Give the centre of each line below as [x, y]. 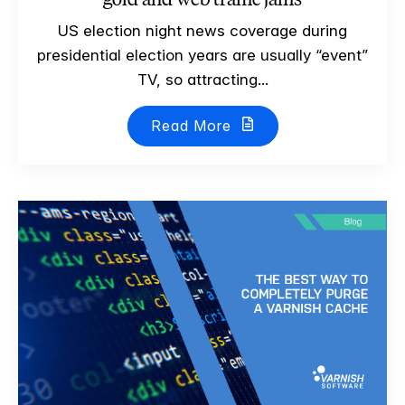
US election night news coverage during [202, 30]
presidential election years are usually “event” [202, 55]
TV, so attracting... [202, 79]
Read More [193, 125]
